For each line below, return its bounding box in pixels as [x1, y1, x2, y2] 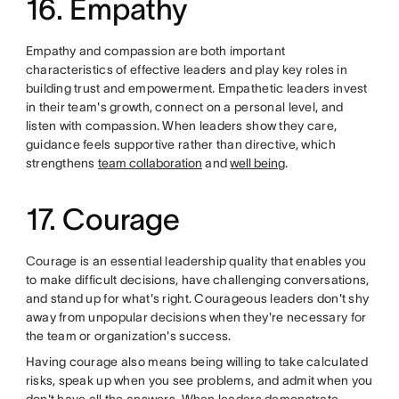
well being [230, 155, 286, 170]
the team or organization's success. [25, 328, 232, 343]
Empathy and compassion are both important [25, 43, 286, 58]
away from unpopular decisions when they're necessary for [25, 309, 367, 324]
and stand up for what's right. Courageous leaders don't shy [25, 290, 370, 305]
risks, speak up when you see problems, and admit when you [25, 372, 373, 387]
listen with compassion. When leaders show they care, [25, 118, 338, 133]
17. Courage [25, 202, 180, 236]
